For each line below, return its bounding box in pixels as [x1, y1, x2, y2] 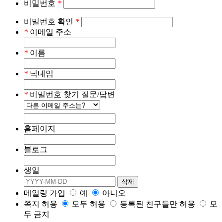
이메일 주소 [28, 28, 71, 37]
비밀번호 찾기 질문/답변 [28, 90, 115, 99]
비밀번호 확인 [24, 17, 75, 26]
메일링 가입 [24, 189, 65, 198]
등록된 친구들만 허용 [120, 200, 195, 209]
